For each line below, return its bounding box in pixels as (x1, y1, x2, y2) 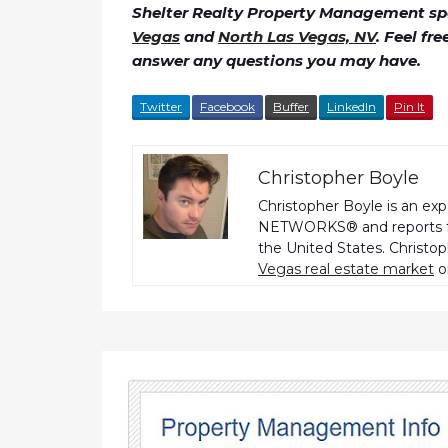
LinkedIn (327, 99, 376, 115)
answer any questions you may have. (132, 51, 421, 71)
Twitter (140, 99, 182, 115)
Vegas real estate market (258, 260, 434, 279)
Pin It (394, 99, 425, 115)
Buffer (273, 99, 309, 115)
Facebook (200, 99, 255, 115)
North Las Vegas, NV (218, 27, 376, 47)
